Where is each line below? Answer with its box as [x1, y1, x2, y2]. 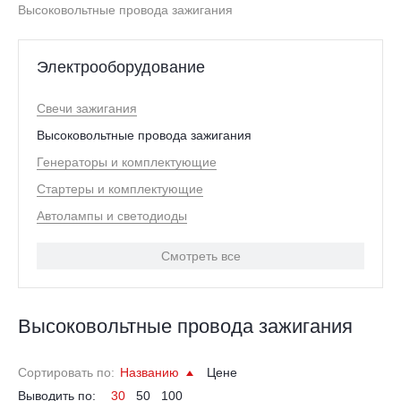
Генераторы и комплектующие [37, 154, 217, 169]
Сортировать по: [18, 364, 115, 380]
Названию [120, 364, 183, 380]
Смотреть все [160, 248, 241, 263]
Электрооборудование [37, 57, 205, 76]
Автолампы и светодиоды [37, 208, 187, 223]
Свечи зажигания [37, 100, 137, 115]
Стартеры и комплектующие [37, 181, 203, 196]
